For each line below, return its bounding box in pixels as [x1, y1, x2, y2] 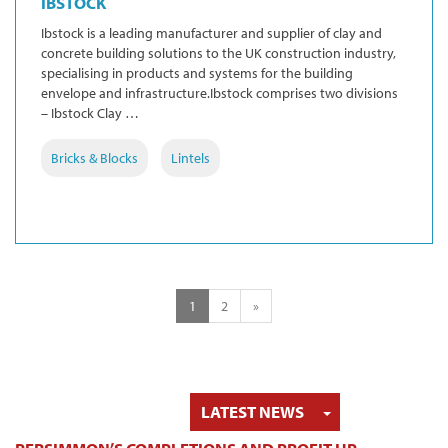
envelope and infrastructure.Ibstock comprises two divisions [41, 83, 398, 102]
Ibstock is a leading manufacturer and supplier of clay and [41, 23, 382, 42]
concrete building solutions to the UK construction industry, [41, 43, 396, 62]
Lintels [171, 148, 210, 167]
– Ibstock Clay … [41, 103, 139, 122]
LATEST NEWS [201, 400, 304, 422]
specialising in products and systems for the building [41, 63, 353, 82]
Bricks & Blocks [51, 148, 138, 167]
